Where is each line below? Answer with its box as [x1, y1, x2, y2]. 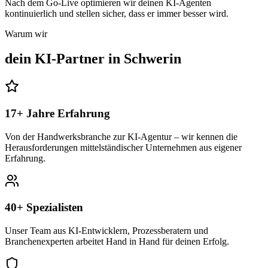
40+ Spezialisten [5, 201, 83, 214]
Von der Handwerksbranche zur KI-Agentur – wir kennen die [5, 131, 237, 142]
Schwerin [124, 51, 181, 67]
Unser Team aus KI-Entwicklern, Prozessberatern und [5, 226, 208, 236]
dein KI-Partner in [5, 51, 124, 67]
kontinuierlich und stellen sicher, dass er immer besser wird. [5, 8, 229, 19]
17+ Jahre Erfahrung [5, 107, 110, 120]
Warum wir [5, 28, 47, 39]
